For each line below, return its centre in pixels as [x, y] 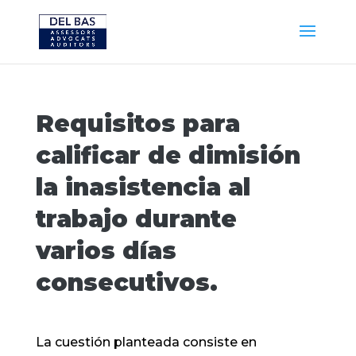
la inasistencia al [143, 187]
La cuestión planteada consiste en [146, 342]
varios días [106, 251]
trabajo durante [136, 219]
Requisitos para [137, 124]
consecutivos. [126, 282]
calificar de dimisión [168, 155]
